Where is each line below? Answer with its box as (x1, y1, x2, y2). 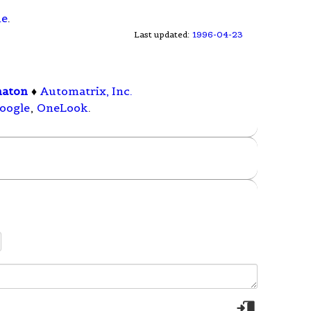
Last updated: (134, 28, 192, 40)
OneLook (37, 101, 88, 115)
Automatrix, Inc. (40, 84, 133, 99)
